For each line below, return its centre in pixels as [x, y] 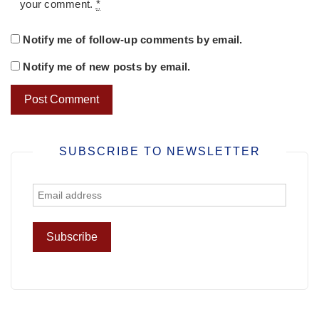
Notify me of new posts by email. [107, 67]
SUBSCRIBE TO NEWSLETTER [159, 151]
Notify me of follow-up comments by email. [133, 40]
